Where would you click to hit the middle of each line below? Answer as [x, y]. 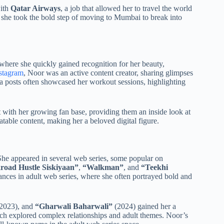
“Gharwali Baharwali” [74, 206]
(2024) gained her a [144, 206]
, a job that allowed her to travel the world [126, 8]
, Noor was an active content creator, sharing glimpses [108, 72]
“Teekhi [154, 167]
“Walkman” [103, 167]
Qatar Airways [35, 8]
